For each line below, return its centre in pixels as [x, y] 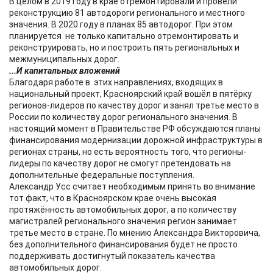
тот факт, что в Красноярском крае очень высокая [113, 198]
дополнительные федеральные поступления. [102, 175]
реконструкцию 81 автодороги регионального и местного [127, 13]
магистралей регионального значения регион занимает [123, 221]
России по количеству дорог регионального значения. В [123, 117]
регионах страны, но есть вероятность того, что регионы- [128, 152]
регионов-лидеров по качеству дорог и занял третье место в [134, 105]
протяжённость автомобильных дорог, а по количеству [123, 210]
